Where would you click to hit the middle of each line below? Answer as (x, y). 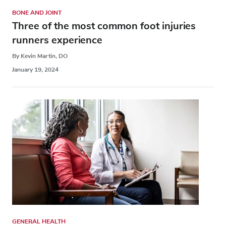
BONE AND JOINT (37, 13)
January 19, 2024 (35, 70)
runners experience (57, 40)
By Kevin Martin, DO (40, 56)
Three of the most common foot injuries (104, 26)
